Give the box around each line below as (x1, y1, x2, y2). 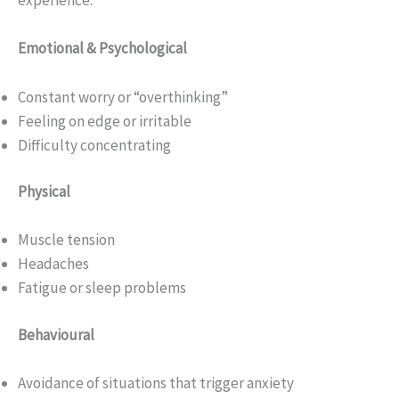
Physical (18, 182, 70, 202)
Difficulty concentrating (18, 134, 171, 155)
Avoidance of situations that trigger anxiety (18, 372, 294, 393)
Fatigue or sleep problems (18, 278, 186, 298)
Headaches (18, 254, 89, 274)
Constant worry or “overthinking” (18, 86, 228, 107)
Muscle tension (18, 230, 115, 250)
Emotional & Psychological (18, 38, 187, 59)
